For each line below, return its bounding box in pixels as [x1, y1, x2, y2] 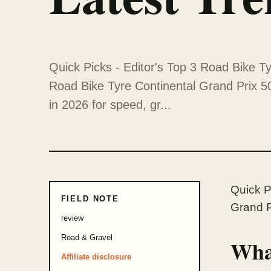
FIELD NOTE [60, 194, 119, 204]
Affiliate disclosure [60, 252, 131, 262]
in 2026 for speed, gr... [48, 98, 171, 112]
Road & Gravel [60, 233, 113, 243]
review [60, 214, 83, 223]
